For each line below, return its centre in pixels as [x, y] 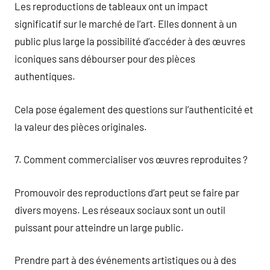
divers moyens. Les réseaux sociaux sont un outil [120, 209]
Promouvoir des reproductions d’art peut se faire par [127, 192]
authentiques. [45, 76]
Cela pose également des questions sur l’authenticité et [134, 109]
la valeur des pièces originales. [81, 126]
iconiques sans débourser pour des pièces [105, 58]
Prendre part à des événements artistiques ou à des [125, 260]
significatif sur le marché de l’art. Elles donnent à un [126, 24]
